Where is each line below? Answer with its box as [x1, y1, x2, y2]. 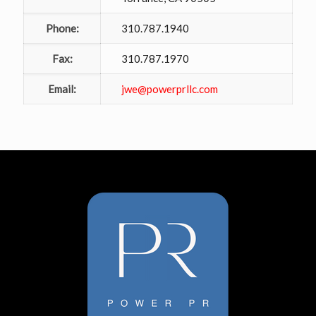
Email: [48, 83, 76, 96]
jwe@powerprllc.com [121, 83, 218, 96]
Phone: [45, 22, 79, 35]
